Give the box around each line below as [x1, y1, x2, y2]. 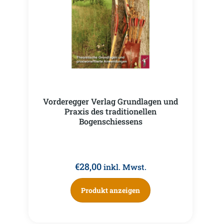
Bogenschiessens [78, 116, 142, 127]
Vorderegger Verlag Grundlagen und [43, 96, 178, 107]
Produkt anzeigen [81, 185, 140, 195]
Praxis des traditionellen [64, 106, 156, 117]
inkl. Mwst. [103, 161, 146, 172]
